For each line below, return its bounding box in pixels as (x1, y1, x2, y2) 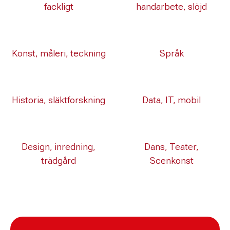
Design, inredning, (22, 141, 95, 152)
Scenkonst (149, 155, 194, 166)
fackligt (44, 1, 73, 12)
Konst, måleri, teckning (11, 48, 106, 59)
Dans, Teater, (144, 141, 199, 152)
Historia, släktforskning (12, 94, 105, 105)
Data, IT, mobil (142, 94, 201, 105)
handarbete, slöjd (136, 1, 207, 12)
